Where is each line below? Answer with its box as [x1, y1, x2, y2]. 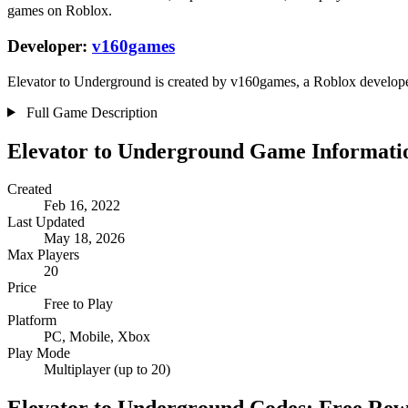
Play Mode [7, 345, 70, 362]
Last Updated [7, 214, 85, 230]
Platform [7, 312, 56, 329]
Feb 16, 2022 [44, 198, 120, 214]
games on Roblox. [7, 3, 112, 19]
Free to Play [44, 296, 113, 312]
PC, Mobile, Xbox [44, 329, 150, 345]
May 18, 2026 [44, 230, 125, 247]
